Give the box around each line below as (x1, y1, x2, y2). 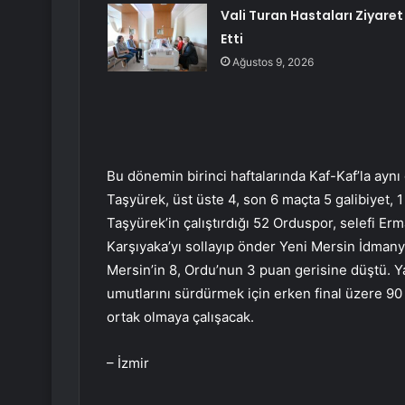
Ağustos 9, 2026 (231, 55, 314, 70)
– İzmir (107, 354, 149, 372)
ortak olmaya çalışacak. (107, 308, 254, 326)
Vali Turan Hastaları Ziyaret (220, 6, 403, 25)
